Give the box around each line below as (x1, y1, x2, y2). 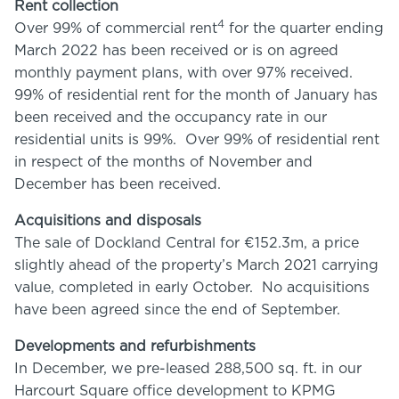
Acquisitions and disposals (14, 214, 201, 228)
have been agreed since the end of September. (14, 303, 340, 317)
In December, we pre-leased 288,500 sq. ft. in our (14, 362, 362, 376)
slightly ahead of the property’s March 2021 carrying (14, 258, 379, 273)
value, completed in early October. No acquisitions (14, 281, 370, 295)
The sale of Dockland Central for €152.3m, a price (14, 236, 359, 250)
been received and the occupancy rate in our (14, 110, 327, 125)
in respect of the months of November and (14, 155, 313, 169)
